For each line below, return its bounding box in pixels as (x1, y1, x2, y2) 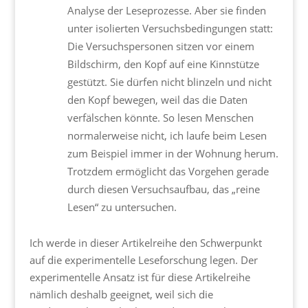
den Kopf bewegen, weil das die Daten (67, 93, 247, 107)
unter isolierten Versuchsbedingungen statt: (67, 21, 273, 36)
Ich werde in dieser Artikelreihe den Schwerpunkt (29, 236, 262, 250)
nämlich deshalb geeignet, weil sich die (29, 287, 213, 302)
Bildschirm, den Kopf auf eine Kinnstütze (67, 57, 259, 71)
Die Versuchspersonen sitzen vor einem (67, 39, 254, 54)
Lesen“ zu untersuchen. (67, 200, 177, 214)
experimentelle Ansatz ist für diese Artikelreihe (29, 270, 250, 285)
